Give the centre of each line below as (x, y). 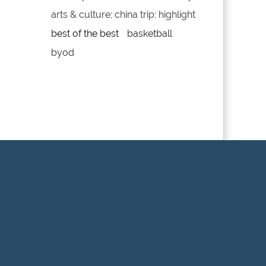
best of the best (85, 33)
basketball (149, 33)
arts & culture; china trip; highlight (123, 14)
